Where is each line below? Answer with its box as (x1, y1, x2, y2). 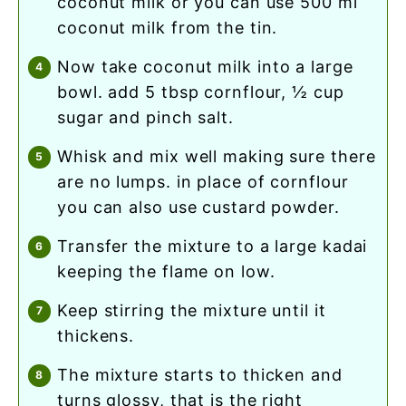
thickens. (57, 325, 135, 345)
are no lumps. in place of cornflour (57, 171, 349, 191)
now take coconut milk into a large (57, 56, 71, 76)
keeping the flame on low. (57, 261, 275, 281)
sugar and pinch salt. (57, 107, 234, 127)
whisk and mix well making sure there (57, 146, 73, 166)
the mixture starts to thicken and (57, 364, 69, 384)
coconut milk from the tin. (57, 17, 278, 37)
